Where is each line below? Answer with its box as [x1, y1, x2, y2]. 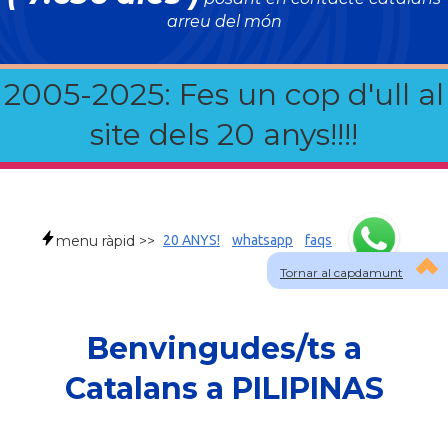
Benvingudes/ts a [86, 330, 362, 367]
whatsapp [232, 232, 293, 248]
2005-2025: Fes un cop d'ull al [4, 76, 444, 113]
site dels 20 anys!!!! [90, 116, 358, 153]
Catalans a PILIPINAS [64, 370, 384, 407]
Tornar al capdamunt [280, 265, 403, 280]
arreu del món [166, 12, 282, 31]
